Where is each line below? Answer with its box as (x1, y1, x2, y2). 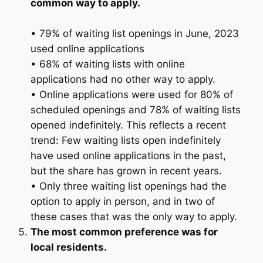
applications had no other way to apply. (30, 73, 215, 85)
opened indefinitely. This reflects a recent (30, 119, 226, 131)
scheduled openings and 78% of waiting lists (30, 103, 241, 116)
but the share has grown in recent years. (30, 164, 222, 177)
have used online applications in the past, (30, 149, 226, 161)
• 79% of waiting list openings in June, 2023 (30, 27, 239, 39)
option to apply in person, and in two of (30, 195, 215, 207)
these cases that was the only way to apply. (30, 210, 237, 222)
